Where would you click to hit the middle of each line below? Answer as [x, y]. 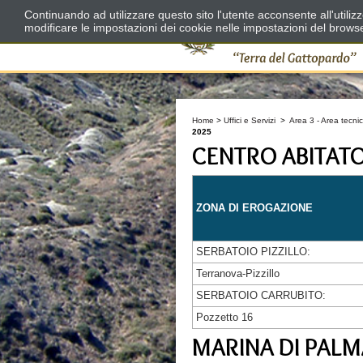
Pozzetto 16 [224, 317]
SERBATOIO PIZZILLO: [253, 252]
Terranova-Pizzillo [238, 273]
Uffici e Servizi [250, 120]
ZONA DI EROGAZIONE [254, 208]
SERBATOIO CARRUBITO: [261, 295]
